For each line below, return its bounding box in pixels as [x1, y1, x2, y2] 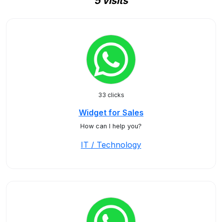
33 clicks [98, 91, 124, 99]
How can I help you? [80, 122, 142, 130]
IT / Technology [81, 140, 141, 150]
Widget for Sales [78, 108, 144, 117]
